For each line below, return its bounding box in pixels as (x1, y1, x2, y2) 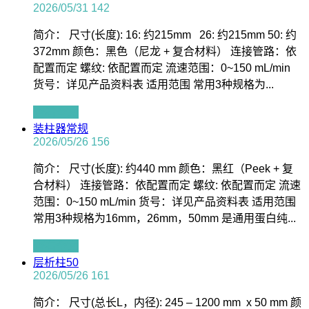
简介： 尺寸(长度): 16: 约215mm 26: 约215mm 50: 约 (33, 29, 297, 41)
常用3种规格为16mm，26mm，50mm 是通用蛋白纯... (33, 212, 296, 225)
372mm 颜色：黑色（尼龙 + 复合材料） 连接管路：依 (33, 46, 297, 58)
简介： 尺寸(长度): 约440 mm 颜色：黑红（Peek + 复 (33, 163, 293, 175)
